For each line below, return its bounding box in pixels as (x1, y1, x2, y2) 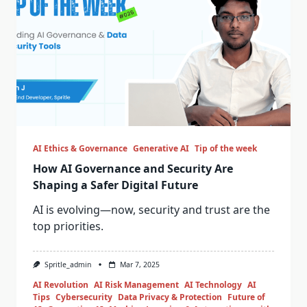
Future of (228, 291, 265, 304)
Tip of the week (195, 143, 257, 154)
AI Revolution (33, 279, 88, 291)
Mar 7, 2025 (119, 260, 160, 269)
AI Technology (184, 279, 242, 291)
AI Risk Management (94, 279, 179, 291)
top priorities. (33, 219, 103, 234)
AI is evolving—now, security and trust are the (33, 202, 270, 217)
